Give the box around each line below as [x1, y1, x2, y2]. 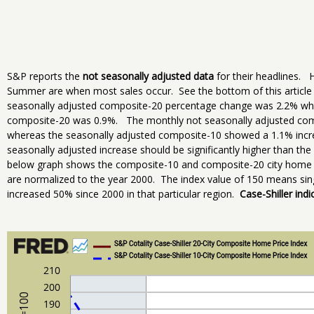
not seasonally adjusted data [83, 69, 214, 83]
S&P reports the [7, 69, 83, 83]
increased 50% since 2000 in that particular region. [7, 187, 240, 201]
